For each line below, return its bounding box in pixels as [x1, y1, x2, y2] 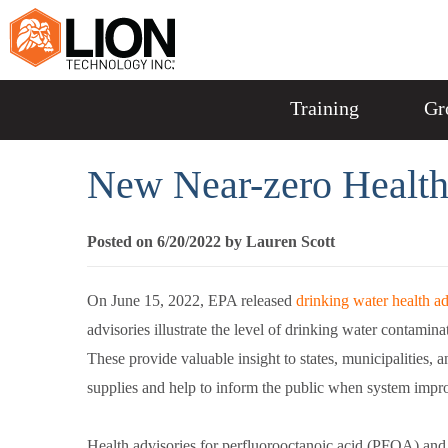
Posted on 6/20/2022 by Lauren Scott [87, 233, 335, 251]
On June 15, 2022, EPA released [87, 292, 296, 310]
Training [289, 96, 359, 119]
